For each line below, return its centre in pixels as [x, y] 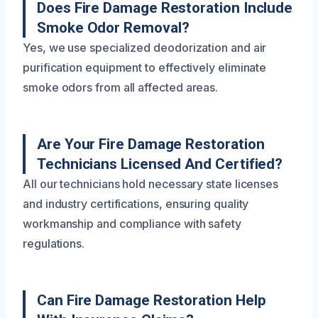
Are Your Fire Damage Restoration [151, 144]
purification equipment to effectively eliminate [145, 67]
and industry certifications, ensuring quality [136, 203]
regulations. [54, 243]
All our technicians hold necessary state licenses [151, 183]
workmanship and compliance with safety [132, 223]
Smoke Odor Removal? [113, 27]
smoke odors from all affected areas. [121, 87]
